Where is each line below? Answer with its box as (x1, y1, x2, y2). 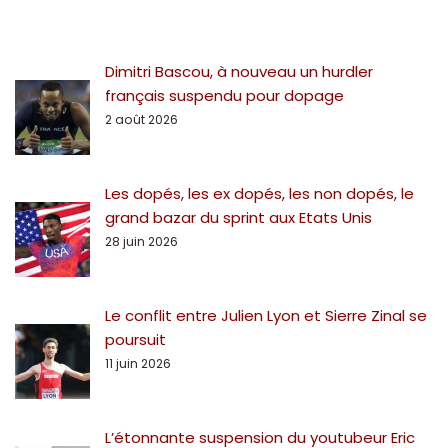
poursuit (105, 329, 170, 351)
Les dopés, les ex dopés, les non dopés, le (105, 183, 414, 205)
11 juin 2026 (105, 355, 171, 373)
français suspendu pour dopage (105, 85, 344, 107)
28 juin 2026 (105, 233, 178, 251)
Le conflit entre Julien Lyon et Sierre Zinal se (105, 305, 427, 327)
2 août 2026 (105, 111, 178, 129)
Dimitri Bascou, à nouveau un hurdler (105, 61, 373, 83)
